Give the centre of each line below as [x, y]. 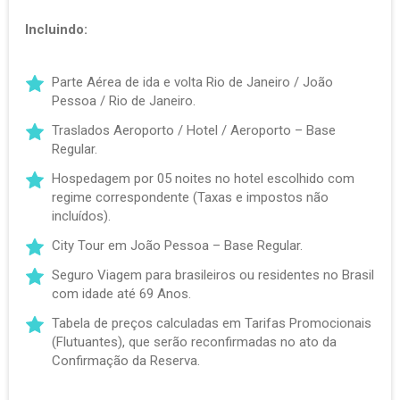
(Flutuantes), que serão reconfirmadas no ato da [194, 342]
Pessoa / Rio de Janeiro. [124, 101]
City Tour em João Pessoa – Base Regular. [177, 246]
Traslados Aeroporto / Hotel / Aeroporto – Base [194, 130]
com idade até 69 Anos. [121, 294]
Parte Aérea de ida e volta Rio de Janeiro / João [192, 82]
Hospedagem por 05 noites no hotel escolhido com [203, 179]
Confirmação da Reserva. [126, 361]
